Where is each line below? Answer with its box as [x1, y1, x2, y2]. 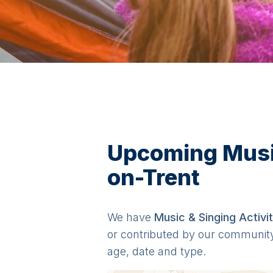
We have [107, 211, 151, 224]
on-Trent [107, 164, 200, 191]
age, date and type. [107, 245, 206, 258]
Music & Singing [154, 211, 236, 224]
